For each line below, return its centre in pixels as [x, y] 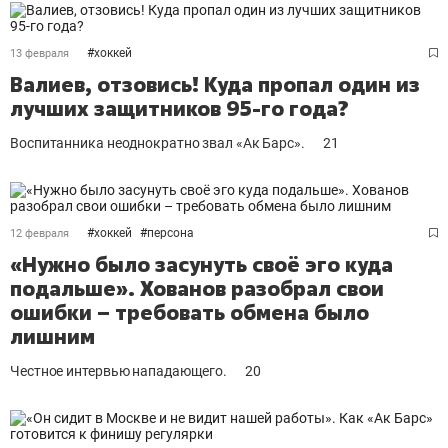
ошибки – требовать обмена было [189, 312]
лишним [52, 336]
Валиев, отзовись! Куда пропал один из [215, 84]
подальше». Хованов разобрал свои [197, 288]
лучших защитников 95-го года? [179, 108]
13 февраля [39, 53]
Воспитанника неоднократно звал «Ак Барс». [157, 143]
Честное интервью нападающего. [119, 371]
